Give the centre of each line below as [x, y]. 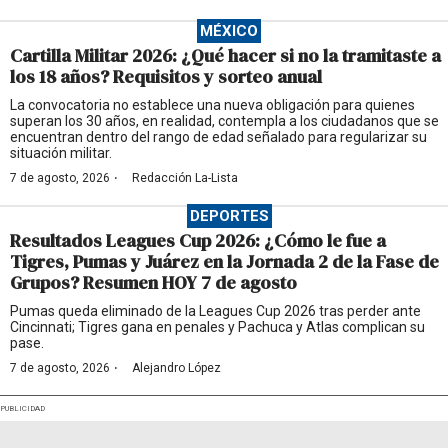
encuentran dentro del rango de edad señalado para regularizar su [218, 136]
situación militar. [61, 152]
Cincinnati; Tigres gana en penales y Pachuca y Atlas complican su [217, 326]
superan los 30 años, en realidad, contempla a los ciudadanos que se [224, 120]
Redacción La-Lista [185, 177]
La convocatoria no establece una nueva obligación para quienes [212, 104]
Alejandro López [176, 367]
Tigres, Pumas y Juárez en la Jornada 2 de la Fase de [224, 261]
